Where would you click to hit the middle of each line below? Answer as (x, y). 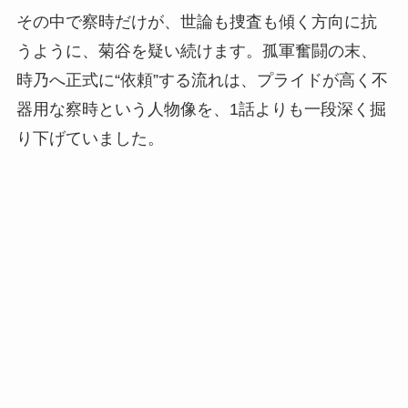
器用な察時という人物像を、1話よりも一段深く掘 (201, 110)
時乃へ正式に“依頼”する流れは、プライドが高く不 (202, 81)
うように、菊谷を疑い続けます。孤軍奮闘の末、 (196, 51)
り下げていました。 (90, 139)
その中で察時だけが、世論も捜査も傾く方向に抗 (196, 22)
